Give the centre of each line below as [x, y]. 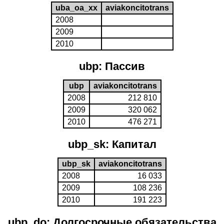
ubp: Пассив [112, 66]
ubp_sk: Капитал [112, 144]
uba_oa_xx [76, 8]
